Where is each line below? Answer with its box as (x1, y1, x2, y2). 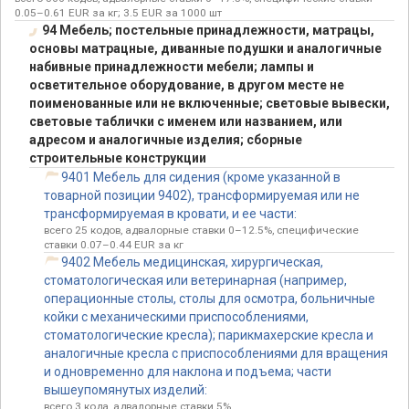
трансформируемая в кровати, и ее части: (44, 206, 297, 222)
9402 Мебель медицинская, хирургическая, (60, 255, 323, 270)
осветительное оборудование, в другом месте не (29, 78, 344, 93)
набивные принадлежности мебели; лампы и (29, 59, 314, 75)
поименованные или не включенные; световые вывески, (29, 96, 390, 111)
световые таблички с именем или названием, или (29, 114, 342, 130)
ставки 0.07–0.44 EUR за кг (44, 238, 184, 252)
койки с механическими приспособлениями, (44, 309, 309, 325)
